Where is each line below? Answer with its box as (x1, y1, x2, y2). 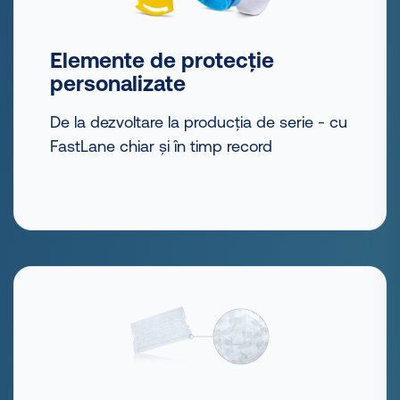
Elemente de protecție (50, 47, 274, 72)
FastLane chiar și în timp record (50, 136, 272, 155)
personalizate (50, 71, 186, 96)
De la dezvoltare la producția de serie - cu (50, 112, 347, 131)
